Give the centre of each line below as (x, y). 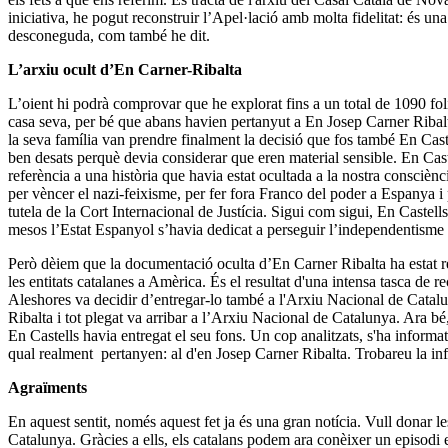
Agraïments (47, 387)
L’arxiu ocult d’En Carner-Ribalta (125, 69)
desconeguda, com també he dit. (109, 35)
